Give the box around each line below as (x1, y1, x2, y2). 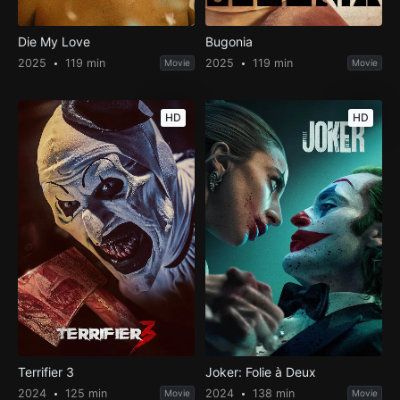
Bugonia (205, 34, 254, 50)
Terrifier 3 (17, 364, 74, 380)
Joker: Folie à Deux (205, 364, 317, 380)
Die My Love (17, 34, 90, 50)
